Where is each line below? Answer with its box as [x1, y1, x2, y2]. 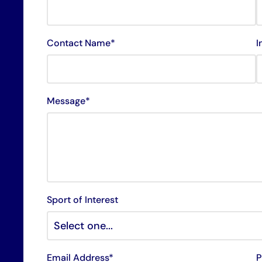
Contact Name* [47, 37, 116, 49]
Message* [47, 95, 91, 107]
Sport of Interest [47, 194, 119, 206]
